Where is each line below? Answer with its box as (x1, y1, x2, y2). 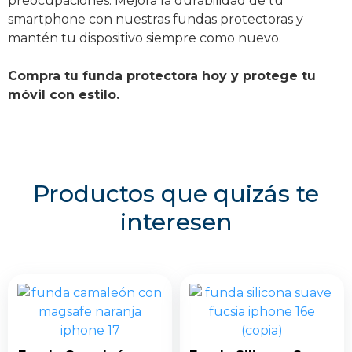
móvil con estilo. (8, 86, 119, 102)
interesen (119, 207, 233, 236)
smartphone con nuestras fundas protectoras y (8, 11, 303, 27)
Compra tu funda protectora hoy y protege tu (8, 68, 316, 83)
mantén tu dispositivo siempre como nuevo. (8, 30, 281, 46)
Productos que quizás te (33, 178, 319, 208)
